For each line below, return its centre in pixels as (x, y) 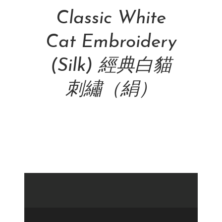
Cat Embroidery (111, 42)
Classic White (111, 19)
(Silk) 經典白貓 (111, 66)
